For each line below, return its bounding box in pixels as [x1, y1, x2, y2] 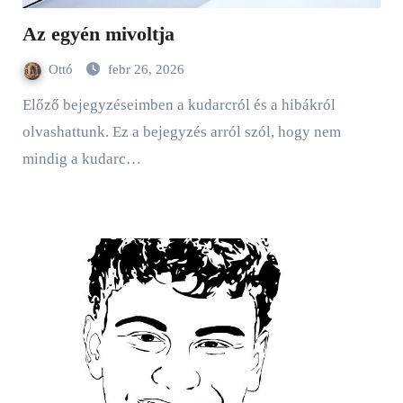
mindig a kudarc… [22, 150, 141, 168]
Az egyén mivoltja [22, 22, 175, 46]
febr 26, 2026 [107, 62, 184, 77]
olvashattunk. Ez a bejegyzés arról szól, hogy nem [22, 123, 341, 141]
